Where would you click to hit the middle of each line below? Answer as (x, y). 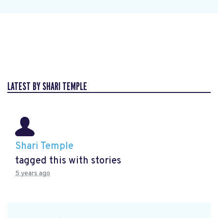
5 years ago (33, 173)
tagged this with (53, 161)
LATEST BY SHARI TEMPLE (47, 87)
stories (106, 161)
